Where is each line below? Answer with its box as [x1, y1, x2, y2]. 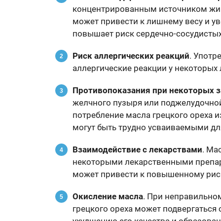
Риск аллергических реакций [73, 51, 189, 61]
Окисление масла [73, 191, 143, 201]
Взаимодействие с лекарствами [73, 145, 202, 154]
